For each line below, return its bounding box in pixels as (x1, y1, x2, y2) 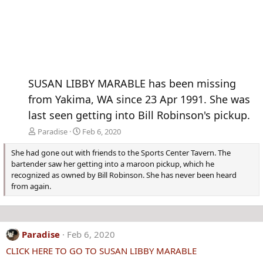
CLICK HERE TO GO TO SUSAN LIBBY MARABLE (6, 245, 197, 257)
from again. (11, 180, 51, 191)
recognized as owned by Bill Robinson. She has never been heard (11, 169, 237, 180)
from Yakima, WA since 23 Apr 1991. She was (28, 92, 250, 106)
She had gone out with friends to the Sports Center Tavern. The (11, 147, 231, 158)
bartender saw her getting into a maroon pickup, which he (11, 158, 214, 169)
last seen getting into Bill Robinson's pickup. (28, 107, 250, 122)
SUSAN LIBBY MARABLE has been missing (28, 76, 236, 90)
